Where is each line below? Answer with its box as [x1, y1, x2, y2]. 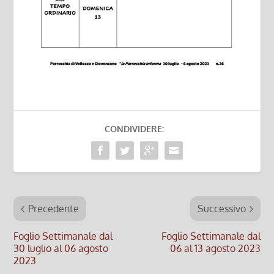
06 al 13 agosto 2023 [169, 242, 261, 255]
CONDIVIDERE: [104, 124, 164, 135]
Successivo [197, 202, 246, 215]
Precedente [28, 202, 80, 215]
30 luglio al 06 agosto [13, 242, 109, 255]
